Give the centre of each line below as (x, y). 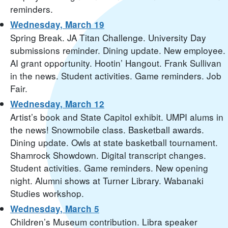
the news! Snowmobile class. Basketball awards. (107, 130)
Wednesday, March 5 (55, 209)
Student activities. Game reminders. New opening (109, 168)
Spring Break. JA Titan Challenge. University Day (108, 38)
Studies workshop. (47, 193)
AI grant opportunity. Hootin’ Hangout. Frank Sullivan (116, 63)
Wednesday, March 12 (57, 104)
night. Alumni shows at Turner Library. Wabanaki (107, 181)
